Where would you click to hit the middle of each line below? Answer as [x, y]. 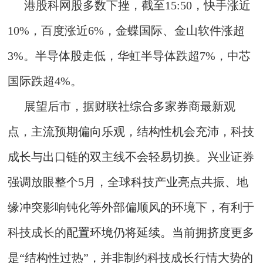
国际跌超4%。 [45, 81]
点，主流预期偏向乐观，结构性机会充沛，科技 [131, 132]
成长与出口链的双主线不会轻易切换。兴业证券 [131, 157]
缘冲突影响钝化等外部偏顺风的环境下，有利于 [131, 208]
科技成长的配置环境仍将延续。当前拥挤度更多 [131, 233]
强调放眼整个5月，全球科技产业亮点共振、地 [128, 182]
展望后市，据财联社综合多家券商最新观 [130, 107]
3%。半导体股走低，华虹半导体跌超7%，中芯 [129, 56]
